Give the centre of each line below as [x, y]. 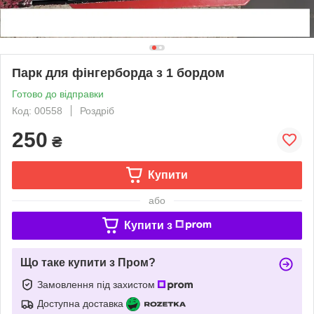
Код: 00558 [37, 110]
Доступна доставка [80, 303]
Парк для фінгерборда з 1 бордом [118, 73]
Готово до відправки [58, 94]
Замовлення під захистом [97, 284]
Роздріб [97, 110]
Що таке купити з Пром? [88, 262]
